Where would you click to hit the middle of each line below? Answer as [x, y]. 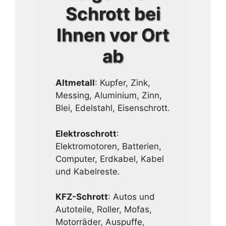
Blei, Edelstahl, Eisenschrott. [113, 108]
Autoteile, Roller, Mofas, [104, 210]
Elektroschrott [86, 133]
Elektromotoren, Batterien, [108, 146]
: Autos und [131, 197]
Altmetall [75, 83]
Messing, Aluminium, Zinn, [109, 96]
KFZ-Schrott [82, 197]
